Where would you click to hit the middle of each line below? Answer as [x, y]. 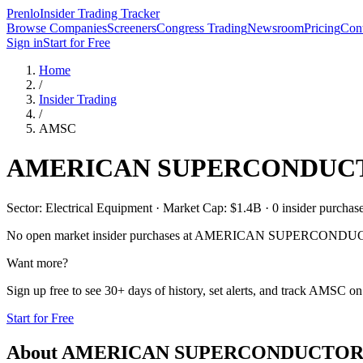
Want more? [37, 263]
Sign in [25, 43]
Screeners [132, 28]
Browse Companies [57, 28]
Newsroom [275, 28]
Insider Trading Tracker [100, 13]
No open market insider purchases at [100, 235]
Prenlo [23, 13]
